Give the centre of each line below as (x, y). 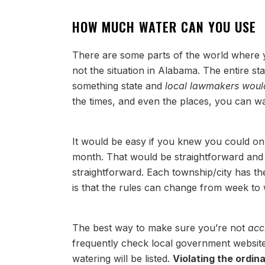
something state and (119, 86)
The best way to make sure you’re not (160, 228)
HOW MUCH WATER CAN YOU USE (164, 27)
